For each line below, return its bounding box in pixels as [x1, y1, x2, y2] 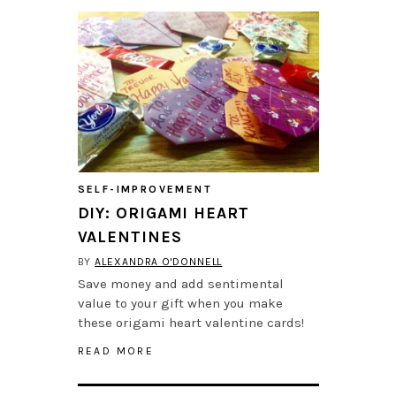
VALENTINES [77, 227, 182, 247]
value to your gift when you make [77, 295, 283, 312]
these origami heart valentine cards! [77, 315, 304, 331]
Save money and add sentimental [77, 276, 284, 293]
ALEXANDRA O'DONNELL [95, 255, 223, 269]
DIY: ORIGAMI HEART [77, 203, 249, 224]
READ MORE [77, 345, 155, 358]
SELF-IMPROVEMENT [77, 183, 212, 196]
